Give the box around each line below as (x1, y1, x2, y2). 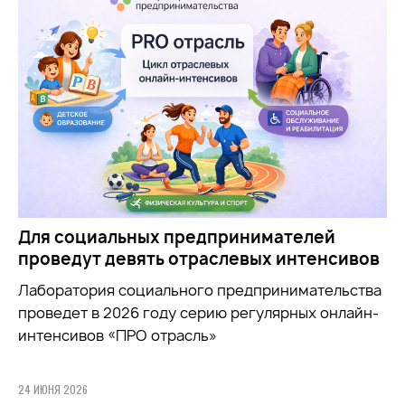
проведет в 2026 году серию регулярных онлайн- (18, 302, 379, 323)
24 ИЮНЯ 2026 (18, 381, 88, 397)
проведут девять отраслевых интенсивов (18, 247, 380, 270)
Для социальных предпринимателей (18, 225, 335, 249)
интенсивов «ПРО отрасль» (18, 325, 217, 345)
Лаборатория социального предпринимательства (18, 279, 381, 300)
